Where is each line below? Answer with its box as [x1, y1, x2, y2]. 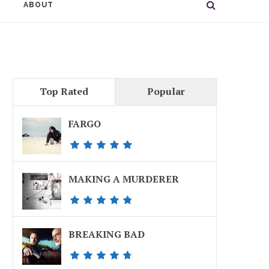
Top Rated [40, 85, 88, 98]
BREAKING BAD [68, 228, 145, 241]
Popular [147, 85, 185, 98]
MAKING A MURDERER [68, 172, 179, 186]
